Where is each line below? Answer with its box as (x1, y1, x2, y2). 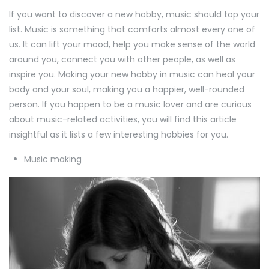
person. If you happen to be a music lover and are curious (9, 98, 252, 111)
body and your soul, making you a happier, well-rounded (9, 83, 244, 96)
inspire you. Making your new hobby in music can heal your (9, 68, 255, 81)
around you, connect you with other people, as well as (9, 53, 235, 66)
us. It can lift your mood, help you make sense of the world (9, 38, 255, 51)
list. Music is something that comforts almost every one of (9, 23, 255, 36)
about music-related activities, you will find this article (9, 113, 237, 126)
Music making (24, 153, 82, 166)
